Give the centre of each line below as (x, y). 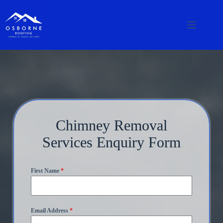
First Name (46, 171)
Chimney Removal (111, 125)
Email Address (50, 211)
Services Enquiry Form (111, 142)
